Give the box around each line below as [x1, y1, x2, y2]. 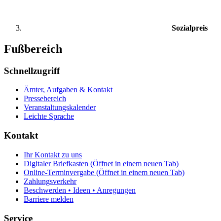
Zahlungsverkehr [24, 177, 76, 185]
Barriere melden [24, 194, 74, 203]
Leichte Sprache [24, 112, 74, 121]
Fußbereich [4, 42, 62, 55]
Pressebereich [24, 94, 66, 103]
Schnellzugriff [4, 65, 60, 76]
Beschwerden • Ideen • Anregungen [24, 185, 136, 194]
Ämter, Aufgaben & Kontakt [24, 85, 112, 94]
